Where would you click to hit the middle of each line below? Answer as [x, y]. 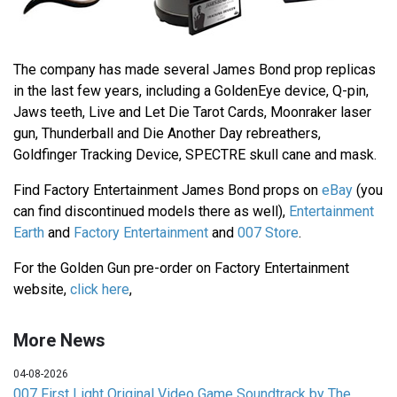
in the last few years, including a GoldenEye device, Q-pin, [191, 90]
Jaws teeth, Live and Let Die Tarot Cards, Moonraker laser [192, 112]
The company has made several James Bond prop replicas [195, 69]
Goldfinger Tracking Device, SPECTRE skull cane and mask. [195, 154]
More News [59, 340]
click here [100, 289]
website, [42, 289]
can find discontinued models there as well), [151, 211]
